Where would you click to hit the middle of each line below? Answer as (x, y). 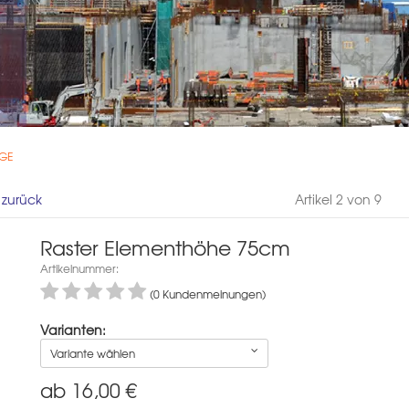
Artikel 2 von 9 (338, 199)
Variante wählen (93, 353)
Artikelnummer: (79, 268)
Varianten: (73, 329)
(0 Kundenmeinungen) (208, 294)
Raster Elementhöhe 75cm (165, 247)
